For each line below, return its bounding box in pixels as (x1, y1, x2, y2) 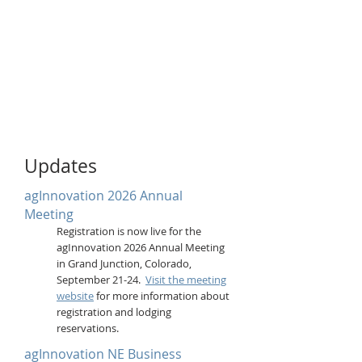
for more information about (94, 288, 229, 303)
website (57, 288, 94, 303)
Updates (24, 154, 97, 179)
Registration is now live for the (57, 224, 201, 238)
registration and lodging (57, 305, 171, 319)
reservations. (57, 321, 119, 335)
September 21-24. (57, 272, 145, 287)
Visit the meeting (145, 272, 226, 287)
